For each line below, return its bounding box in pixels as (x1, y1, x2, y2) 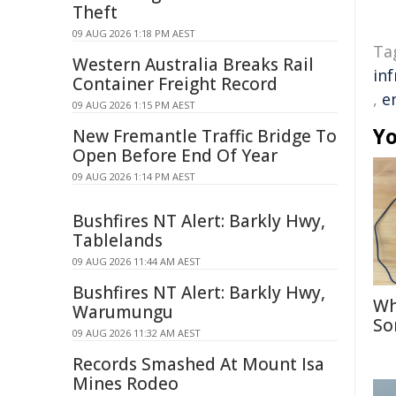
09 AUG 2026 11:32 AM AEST (72, 326, 201, 339)
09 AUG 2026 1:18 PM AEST (72, 27, 195, 40)
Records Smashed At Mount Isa (72, 353, 324, 376)
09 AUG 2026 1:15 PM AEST (72, 98, 195, 111)
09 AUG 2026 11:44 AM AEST (72, 255, 201, 268)
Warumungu (72, 301, 173, 324)
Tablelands (72, 229, 163, 252)
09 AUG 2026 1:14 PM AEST (72, 170, 195, 183)
